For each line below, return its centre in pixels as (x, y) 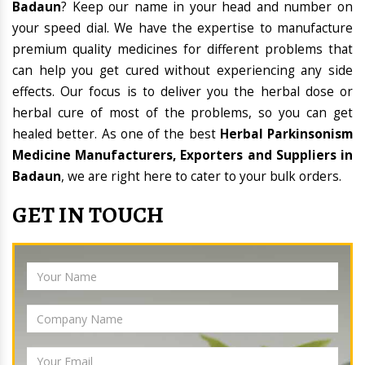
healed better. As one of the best (116, 134)
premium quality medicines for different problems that (182, 50)
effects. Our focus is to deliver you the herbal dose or (182, 92)
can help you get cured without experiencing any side (182, 71)
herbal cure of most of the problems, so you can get (182, 113)
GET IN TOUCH (88, 215)
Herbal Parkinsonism (286, 134)
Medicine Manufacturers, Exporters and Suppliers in (182, 156)
